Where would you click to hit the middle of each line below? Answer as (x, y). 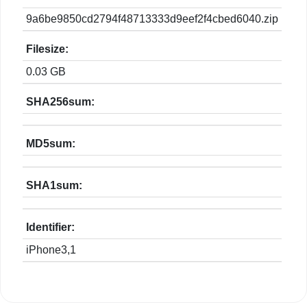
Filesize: (47, 49)
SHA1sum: (54, 186)
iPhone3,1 (51, 250)
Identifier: (50, 228)
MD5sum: (51, 144)
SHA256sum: (60, 102)
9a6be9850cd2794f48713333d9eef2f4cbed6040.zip (152, 19)
